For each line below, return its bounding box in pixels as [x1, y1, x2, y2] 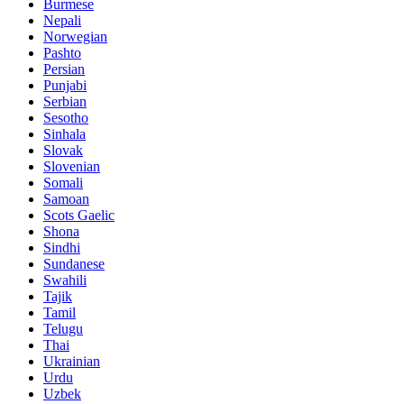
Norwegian [43, 29, 107, 45]
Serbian [43, 94, 87, 110]
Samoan [43, 191, 89, 207]
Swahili [43, 272, 87, 289]
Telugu [43, 321, 83, 337]
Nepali [43, 13, 81, 29]
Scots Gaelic [43, 207, 115, 224]
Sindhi [43, 240, 80, 256]
